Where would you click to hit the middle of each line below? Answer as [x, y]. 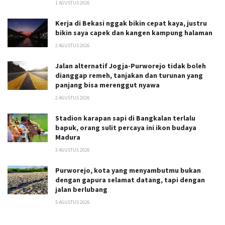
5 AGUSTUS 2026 [73, 202]
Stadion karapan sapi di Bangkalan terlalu [125, 118]
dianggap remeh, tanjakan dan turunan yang [129, 75]
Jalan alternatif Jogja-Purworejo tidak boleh [131, 66]
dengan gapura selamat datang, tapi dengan [130, 180]
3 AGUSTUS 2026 [73, 150]
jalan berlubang [81, 189]
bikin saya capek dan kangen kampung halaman [134, 32]
